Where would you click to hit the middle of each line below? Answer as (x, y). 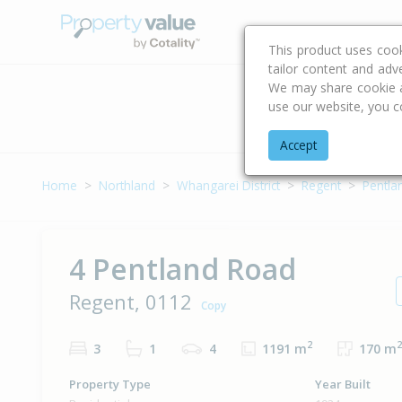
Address (369, 116)
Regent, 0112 (131, 301)
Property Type (110, 385)
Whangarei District (228, 185)
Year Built (342, 385)
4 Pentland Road (183, 268)
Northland (127, 185)
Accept (298, 145)
